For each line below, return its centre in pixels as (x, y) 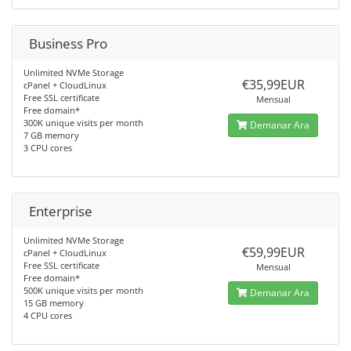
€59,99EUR (273, 252)
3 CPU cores (48, 148)
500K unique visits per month (83, 290)
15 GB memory (54, 303)
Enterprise (61, 211)
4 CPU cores (48, 315)
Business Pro (68, 43)
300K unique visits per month (83, 123)
